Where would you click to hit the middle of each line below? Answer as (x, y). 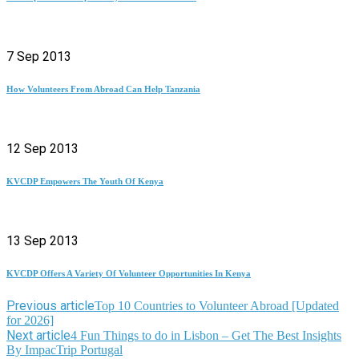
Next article (38, 336)
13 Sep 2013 (42, 241)
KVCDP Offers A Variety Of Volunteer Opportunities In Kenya (129, 274)
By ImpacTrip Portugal (65, 350)
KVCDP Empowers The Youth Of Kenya (85, 182)
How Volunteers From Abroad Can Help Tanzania (103, 89)
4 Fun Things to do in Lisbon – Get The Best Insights (206, 336)
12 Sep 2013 (42, 149)
